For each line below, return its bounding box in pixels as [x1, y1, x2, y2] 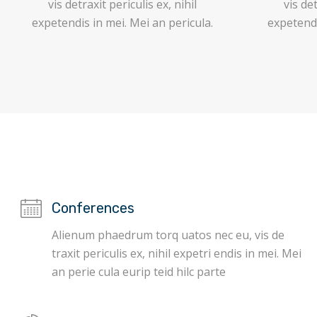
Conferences [52, 200, 135, 217]
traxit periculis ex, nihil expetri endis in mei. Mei [52, 246, 302, 261]
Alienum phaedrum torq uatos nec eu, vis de [52, 227, 285, 243]
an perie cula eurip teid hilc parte [52, 264, 226, 279]
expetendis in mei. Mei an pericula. [32, 15, 214, 30]
